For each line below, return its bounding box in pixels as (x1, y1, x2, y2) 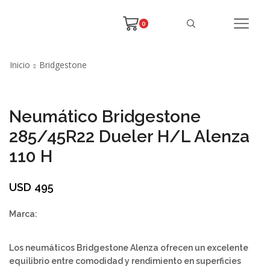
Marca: (9, 209, 39, 219)
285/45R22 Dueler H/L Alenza (9, 127, 250, 146)
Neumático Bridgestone (9, 107, 201, 127)
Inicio (10, 59, 30, 71)
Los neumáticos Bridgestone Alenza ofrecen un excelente (9, 243, 248, 253)
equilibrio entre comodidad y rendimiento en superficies (9, 256, 241, 266)
